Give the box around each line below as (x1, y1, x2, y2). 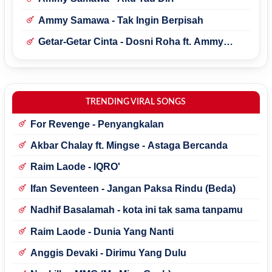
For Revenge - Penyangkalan (30, 118, 164, 129)
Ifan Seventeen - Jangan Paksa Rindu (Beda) (30, 183, 236, 194)
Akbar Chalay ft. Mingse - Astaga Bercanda (30, 140, 228, 151)
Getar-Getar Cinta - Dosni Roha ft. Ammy (38, 36, 223, 47)
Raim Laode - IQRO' (30, 161, 120, 172)
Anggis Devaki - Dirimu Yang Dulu (30, 247, 186, 258)
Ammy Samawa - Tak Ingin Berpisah (38, 15, 203, 25)
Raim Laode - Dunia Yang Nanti (30, 226, 174, 237)
